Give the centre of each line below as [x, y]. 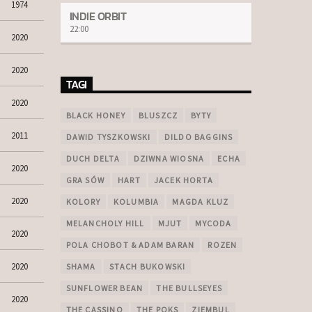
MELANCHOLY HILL [105, 224]
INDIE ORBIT [98, 16]
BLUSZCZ [158, 116]
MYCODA [213, 224]
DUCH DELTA [93, 159]
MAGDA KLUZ [201, 202]
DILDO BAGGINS [198, 137]
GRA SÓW [85, 180]
